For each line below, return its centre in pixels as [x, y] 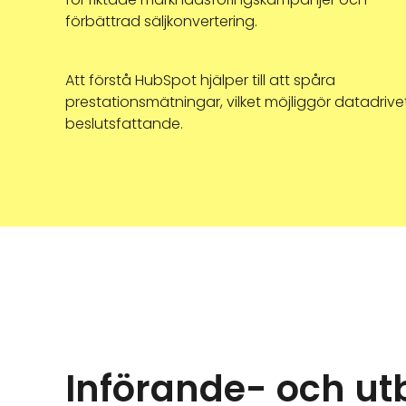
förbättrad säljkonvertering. [161, 21]
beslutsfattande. [124, 124]
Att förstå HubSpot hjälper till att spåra [200, 80]
